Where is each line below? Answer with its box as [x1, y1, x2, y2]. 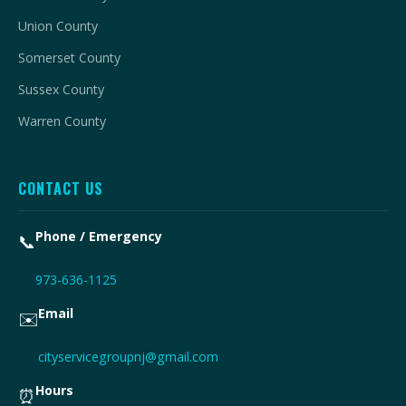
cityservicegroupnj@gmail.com [38, 348, 218, 366]
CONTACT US [18, 178, 103, 200]
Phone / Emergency [35, 227, 162, 246]
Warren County [18, 112, 106, 130]
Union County [18, 17, 98, 35]
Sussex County [18, 81, 104, 99]
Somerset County [18, 49, 121, 67]
